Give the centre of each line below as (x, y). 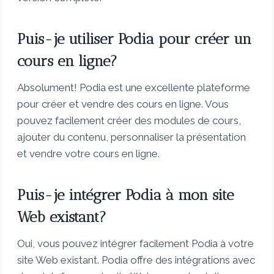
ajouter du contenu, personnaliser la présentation (132, 137)
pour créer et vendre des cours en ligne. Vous (123, 104)
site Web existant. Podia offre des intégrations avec (136, 260)
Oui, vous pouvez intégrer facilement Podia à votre (136, 244)
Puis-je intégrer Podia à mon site (126, 195)
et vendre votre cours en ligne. (89, 154)
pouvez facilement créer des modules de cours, (129, 121)
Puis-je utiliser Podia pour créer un (135, 39)
